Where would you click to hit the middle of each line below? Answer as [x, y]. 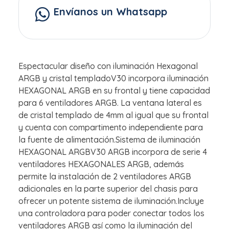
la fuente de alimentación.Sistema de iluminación [109, 140]
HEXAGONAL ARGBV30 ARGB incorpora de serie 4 [113, 152]
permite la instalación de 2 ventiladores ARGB [105, 177]
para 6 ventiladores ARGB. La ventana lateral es [110, 103]
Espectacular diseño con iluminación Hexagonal [108, 66]
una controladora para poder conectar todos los [111, 213]
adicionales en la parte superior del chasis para [108, 189]
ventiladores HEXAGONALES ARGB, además [101, 164]
